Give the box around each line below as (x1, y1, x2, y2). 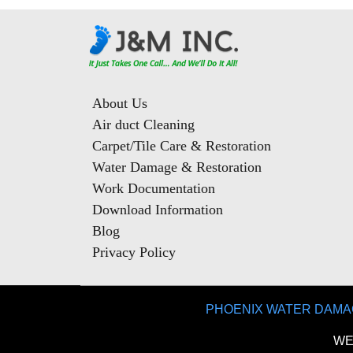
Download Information (92, 201, 223, 217)
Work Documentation (92, 180, 215, 196)
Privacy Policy (92, 243, 176, 260)
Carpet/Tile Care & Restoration (92, 137, 271, 154)
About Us (92, 95, 147, 111)
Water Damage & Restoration (92, 158, 262, 175)
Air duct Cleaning (92, 116, 195, 132)
